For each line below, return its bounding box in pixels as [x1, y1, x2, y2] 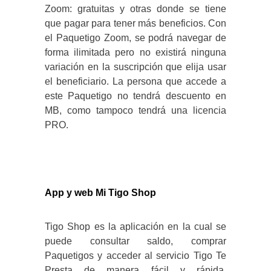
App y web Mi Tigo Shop [45, 188, 156, 198]
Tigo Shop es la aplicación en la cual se [45, 221, 226, 232]
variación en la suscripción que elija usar [45, 62, 226, 73]
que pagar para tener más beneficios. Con [45, 18, 226, 29]
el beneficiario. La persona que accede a [45, 76, 226, 87]
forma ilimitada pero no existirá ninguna [45, 47, 226, 58]
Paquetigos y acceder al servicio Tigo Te [45, 250, 226, 261]
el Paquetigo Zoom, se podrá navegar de [45, 33, 226, 44]
